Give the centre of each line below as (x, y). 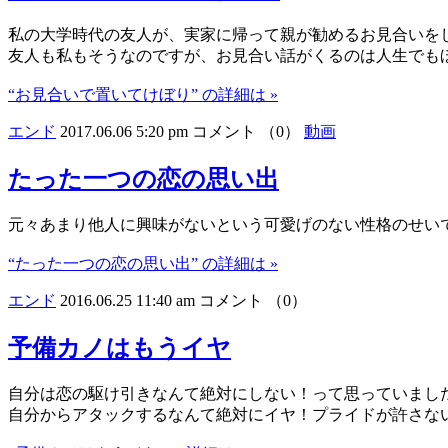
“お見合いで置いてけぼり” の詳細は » (143, 95)
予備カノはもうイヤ (119, 348)
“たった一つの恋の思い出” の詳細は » (143, 264)
